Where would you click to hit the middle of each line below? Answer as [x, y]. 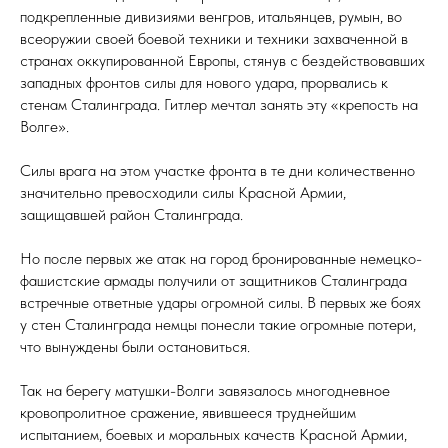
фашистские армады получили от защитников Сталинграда [213, 281]
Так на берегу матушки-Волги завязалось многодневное [205, 391]
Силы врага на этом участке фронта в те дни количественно [217, 171]
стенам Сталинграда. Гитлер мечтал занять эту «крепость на [219, 105]
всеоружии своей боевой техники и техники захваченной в [214, 39]
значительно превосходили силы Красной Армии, [183, 193]
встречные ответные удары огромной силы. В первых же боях [220, 303]
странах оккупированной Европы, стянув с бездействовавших [222, 61]
